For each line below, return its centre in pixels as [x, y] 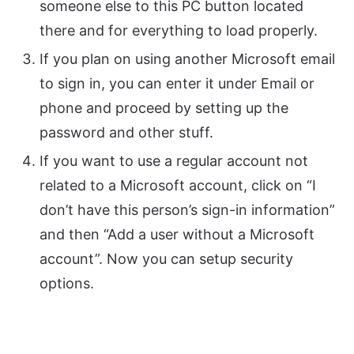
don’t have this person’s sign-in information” [187, 210]
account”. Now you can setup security [166, 259]
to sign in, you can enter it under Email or [177, 84]
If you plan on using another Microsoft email [187, 59]
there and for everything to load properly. [179, 31]
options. [67, 284]
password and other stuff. [126, 133]
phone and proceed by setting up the [164, 108]
